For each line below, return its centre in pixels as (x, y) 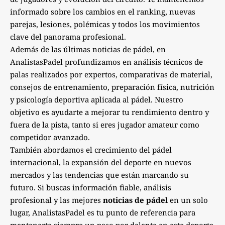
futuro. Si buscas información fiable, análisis (91, 188)
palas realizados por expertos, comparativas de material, (111, 75)
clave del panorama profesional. (68, 37)
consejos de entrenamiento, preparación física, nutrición (112, 87)
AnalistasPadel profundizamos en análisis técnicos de (106, 62)
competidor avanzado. (50, 137)
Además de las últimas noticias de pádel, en (88, 49)
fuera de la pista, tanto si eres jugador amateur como (105, 125)
